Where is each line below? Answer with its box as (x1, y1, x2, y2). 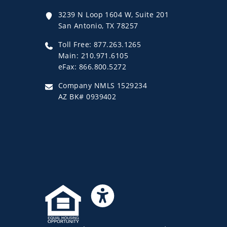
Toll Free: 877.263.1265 (58, 39, 141, 49)
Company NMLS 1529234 (58, 80, 147, 90)
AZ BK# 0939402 (58, 91, 117, 101)
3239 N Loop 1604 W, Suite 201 (58, 9, 169, 19)
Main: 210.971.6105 (58, 50, 129, 60)
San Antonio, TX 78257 (58, 20, 138, 30)
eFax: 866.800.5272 (58, 61, 127, 71)
